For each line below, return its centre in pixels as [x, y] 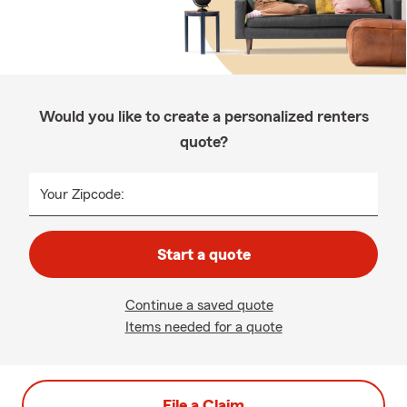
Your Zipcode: [82, 194]
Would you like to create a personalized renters [203, 116]
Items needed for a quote [203, 327]
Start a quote [203, 254]
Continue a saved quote [199, 305]
